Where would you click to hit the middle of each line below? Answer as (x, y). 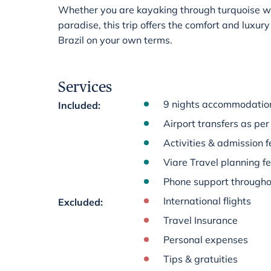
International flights (207, 201)
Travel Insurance (201, 220)
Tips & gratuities (201, 259)
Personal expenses (206, 240)
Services (85, 87)
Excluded (79, 202)
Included (78, 105)
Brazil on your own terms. (115, 40)
